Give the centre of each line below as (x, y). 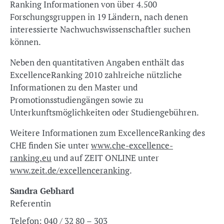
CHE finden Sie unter (50, 145)
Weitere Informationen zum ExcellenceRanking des (107, 133)
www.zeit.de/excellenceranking (70, 170)
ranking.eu (31, 158)
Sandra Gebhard (42, 191)
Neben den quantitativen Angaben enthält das (97, 62)
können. (25, 42)
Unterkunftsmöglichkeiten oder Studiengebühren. (104, 112)
